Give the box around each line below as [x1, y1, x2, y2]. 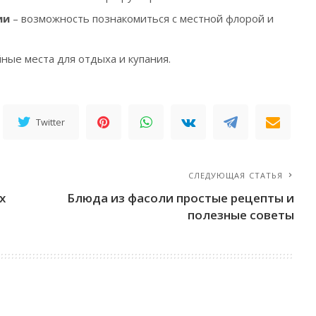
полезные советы [188, 207, 295, 224]
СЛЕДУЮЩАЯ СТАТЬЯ [188, 170, 284, 181]
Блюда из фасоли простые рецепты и [67, 190, 295, 207]
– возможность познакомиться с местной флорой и [10, 11, 274, 26]
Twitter [36, 116, 66, 129]
